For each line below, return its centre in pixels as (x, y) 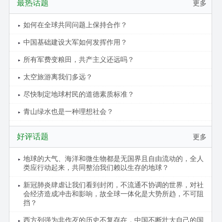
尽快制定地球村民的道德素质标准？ (79, 94)
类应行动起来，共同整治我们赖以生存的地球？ (96, 167)
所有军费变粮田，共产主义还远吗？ (79, 59)
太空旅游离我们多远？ (58, 77)
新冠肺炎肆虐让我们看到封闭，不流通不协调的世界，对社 (113, 185)
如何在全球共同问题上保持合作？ (75, 25)
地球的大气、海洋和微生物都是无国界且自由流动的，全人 (113, 159)
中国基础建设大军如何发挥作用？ (75, 42)
